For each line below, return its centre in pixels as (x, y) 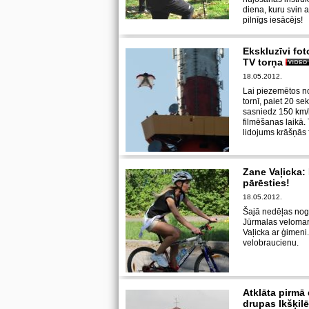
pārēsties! (266, 183)
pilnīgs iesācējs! (273, 20)
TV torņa (264, 62)
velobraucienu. (271, 243)
